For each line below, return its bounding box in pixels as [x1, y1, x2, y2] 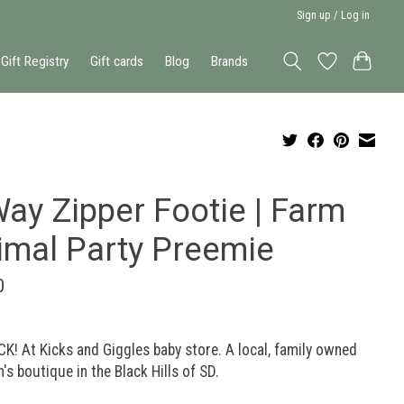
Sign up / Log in [297, 8, 371, 22]
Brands [211, 52, 249, 69]
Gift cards [90, 52, 144, 69]
